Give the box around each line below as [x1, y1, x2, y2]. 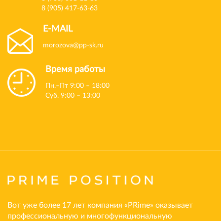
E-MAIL [43, 25, 73, 34]
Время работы [45, 65, 105, 74]
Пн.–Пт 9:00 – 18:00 [45, 82, 110, 90]
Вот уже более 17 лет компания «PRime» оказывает [7, 201, 193, 210]
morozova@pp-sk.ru [43, 42, 104, 49]
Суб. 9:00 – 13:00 [45, 92, 100, 100]
